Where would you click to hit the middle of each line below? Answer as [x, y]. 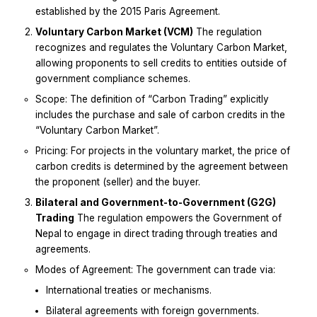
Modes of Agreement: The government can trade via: [155, 270]
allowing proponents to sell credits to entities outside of [161, 63]
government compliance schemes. [113, 79]
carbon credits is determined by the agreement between [162, 167]
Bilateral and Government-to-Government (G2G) [156, 203]
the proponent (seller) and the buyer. [118, 182]
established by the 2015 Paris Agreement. [128, 12]
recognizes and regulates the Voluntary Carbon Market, [161, 48]
